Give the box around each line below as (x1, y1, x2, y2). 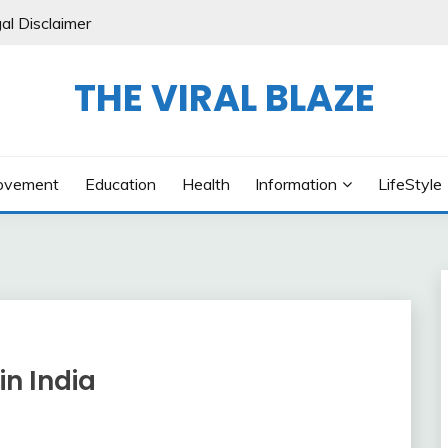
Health (181, 174, 230, 194)
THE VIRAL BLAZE (73, 72, 375, 124)
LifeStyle (377, 174, 442, 194)
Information (255, 174, 338, 194)
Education (84, 174, 156, 194)
